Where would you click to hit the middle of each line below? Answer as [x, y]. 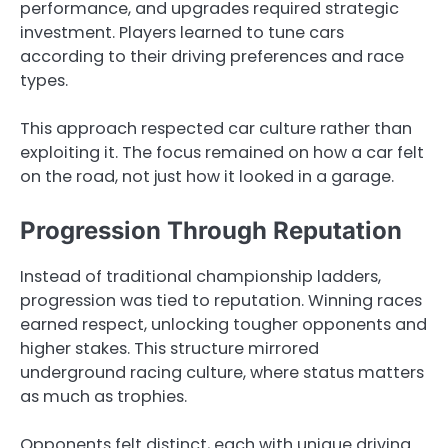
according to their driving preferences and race [212, 57]
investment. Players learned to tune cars [182, 33]
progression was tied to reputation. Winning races [221, 301]
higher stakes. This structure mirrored [169, 349]
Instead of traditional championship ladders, [200, 277]
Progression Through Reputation [211, 231]
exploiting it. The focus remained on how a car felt [222, 153]
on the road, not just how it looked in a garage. [207, 177]
